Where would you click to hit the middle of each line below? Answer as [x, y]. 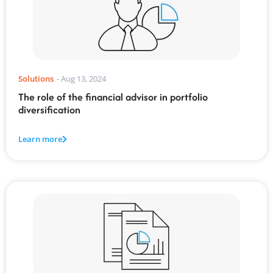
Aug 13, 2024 [83, 78]
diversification [49, 109]
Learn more [40, 139]
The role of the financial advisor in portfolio [113, 97]
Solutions [36, 78]
